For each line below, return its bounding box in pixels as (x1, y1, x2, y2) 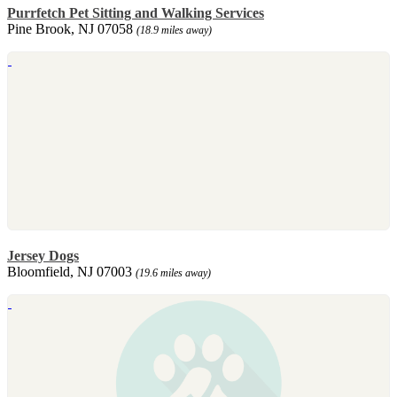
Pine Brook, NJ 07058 (7, 20, 136, 36)
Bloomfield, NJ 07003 (7, 263, 136, 279)
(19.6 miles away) (136, 266, 211, 279)
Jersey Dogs (7, 247, 79, 263)
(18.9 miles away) (136, 23, 212, 36)
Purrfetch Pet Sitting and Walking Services (7, 4, 264, 20)
